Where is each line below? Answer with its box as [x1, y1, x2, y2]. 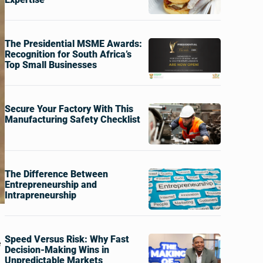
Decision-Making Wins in [4, 244, 109, 255]
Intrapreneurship [4, 190, 76, 201]
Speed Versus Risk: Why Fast [4, 234, 129, 245]
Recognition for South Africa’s [4, 49, 131, 60]
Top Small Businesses [4, 59, 97, 70]
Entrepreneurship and [4, 179, 97, 190]
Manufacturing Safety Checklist [4, 114, 140, 125]
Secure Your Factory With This [4, 103, 133, 114]
